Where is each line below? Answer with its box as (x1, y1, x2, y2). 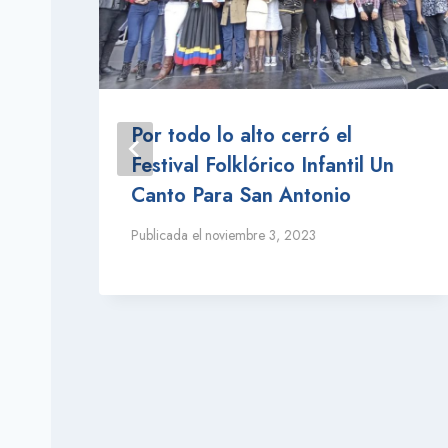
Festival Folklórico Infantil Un (131, 151, 394, 181)
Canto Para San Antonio (131, 181, 351, 211)
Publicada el (131, 225, 202, 246)
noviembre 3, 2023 (205, 225, 317, 246)
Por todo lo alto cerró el (131, 121, 352, 151)
